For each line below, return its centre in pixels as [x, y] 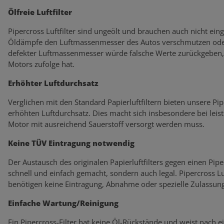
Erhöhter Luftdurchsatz [53, 83]
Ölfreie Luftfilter [40, 12]
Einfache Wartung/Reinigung [63, 203]
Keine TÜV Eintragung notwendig [71, 143]
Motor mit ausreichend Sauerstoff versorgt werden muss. [106, 124]
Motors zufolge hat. [41, 64]
